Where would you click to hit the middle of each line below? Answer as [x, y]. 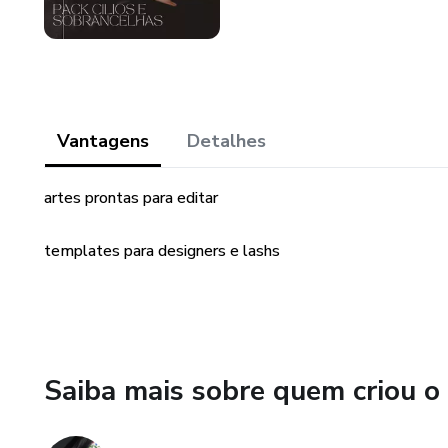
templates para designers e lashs [162, 251]
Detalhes [226, 141]
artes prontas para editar [131, 198]
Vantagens [103, 141]
